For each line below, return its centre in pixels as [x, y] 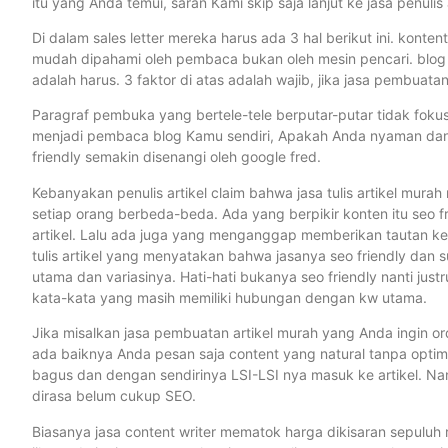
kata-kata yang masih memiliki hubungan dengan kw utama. [229, 297]
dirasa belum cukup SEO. [114, 396]
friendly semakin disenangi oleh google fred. [176, 157]
